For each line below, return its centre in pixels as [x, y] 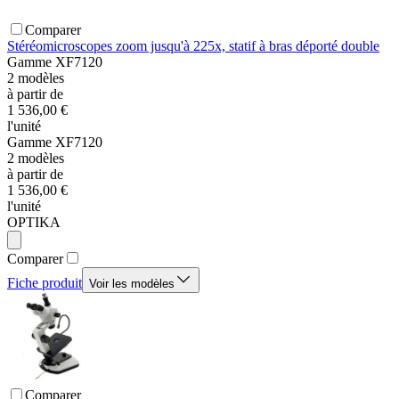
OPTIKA [34, 223]
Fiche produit [45, 283]
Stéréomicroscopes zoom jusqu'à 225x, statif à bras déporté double [193, 46]
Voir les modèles [132, 284]
